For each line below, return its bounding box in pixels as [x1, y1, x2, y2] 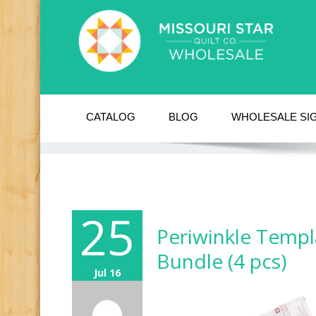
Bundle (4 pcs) [157, 247, 286, 274]
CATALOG [86, 110, 135, 123]
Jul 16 [94, 265, 121, 279]
